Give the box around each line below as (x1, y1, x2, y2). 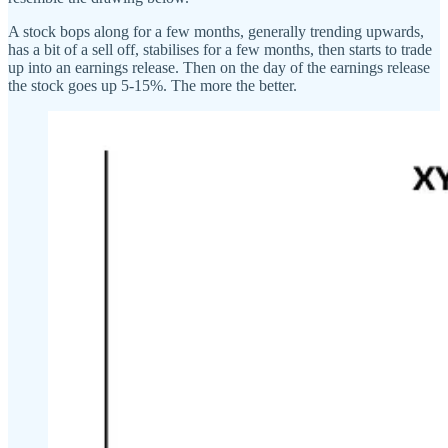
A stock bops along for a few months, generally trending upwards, (8, 22, 424, 40)
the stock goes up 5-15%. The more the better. (8, 76, 297, 94)
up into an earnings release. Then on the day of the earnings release (8, 58, 430, 76)
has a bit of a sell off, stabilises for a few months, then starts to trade (8, 40, 432, 58)
